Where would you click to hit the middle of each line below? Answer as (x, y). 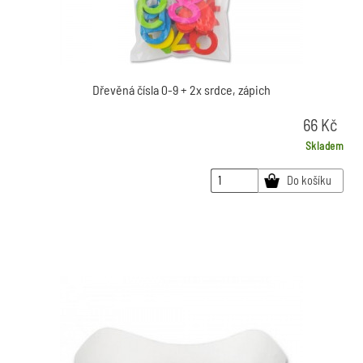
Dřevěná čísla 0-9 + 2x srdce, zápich (181, 89)
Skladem (324, 145)
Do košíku (309, 181)
